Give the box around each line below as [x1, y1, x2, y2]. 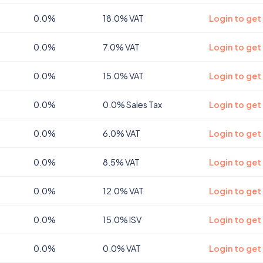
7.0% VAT [103, 42, 140, 52]
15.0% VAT [103, 70, 144, 81]
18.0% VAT [103, 13, 144, 23]
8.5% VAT [103, 157, 140, 167]
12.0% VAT [103, 186, 144, 196]
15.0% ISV [103, 214, 141, 225]
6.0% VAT [103, 128, 140, 139]
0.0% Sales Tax [103, 99, 162, 110]
